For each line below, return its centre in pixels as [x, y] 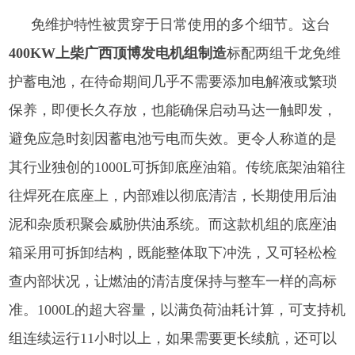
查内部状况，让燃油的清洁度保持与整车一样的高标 [173, 282]
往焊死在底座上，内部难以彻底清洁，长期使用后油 [173, 196]
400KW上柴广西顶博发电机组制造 [118, 53]
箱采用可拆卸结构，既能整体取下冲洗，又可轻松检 [173, 253]
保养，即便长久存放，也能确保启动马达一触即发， [173, 111]
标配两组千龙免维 [284, 53]
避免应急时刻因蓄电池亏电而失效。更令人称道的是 [173, 139]
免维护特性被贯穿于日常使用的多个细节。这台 [181, 25]
